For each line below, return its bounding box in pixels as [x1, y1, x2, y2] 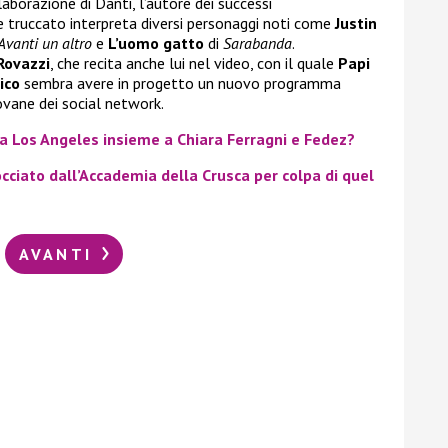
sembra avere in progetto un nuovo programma [20, 72, 341, 93]
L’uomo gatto [108, 32, 204, 53]
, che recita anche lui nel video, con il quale [50, 52, 338, 73]
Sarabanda [223, 32, 292, 53]
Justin [335, 12, 377, 33]
